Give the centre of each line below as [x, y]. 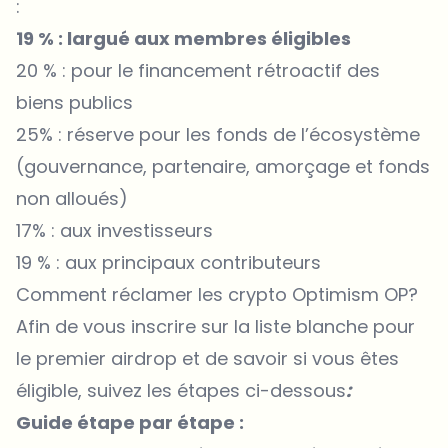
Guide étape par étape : [130, 422]
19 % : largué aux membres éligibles [183, 38]
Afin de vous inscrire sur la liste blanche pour [215, 326]
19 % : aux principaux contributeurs [168, 262]
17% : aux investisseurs [114, 230]
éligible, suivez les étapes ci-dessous [181, 390]
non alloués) [72, 198]
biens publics [74, 102]
